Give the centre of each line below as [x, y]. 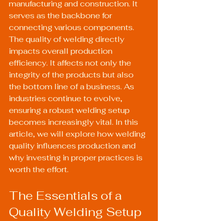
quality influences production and [73, 146]
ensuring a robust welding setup [70, 110]
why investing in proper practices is [77, 158]
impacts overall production [62, 51]
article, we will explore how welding [78, 134]
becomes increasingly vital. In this [74, 122]
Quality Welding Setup [75, 212]
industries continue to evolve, [67, 98]
